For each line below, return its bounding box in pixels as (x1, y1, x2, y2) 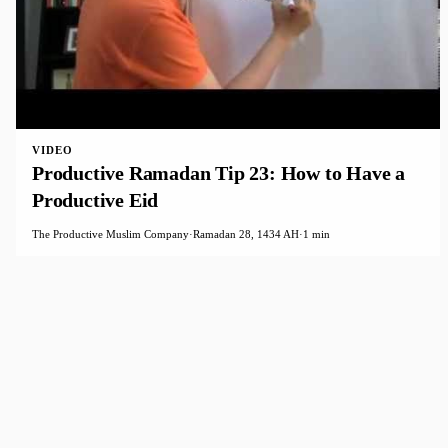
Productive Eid (32, 189, 159, 212)
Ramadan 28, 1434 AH (193, 228, 299, 241)
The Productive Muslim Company (32, 228, 189, 241)
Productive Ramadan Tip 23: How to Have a (32, 162, 405, 185)
